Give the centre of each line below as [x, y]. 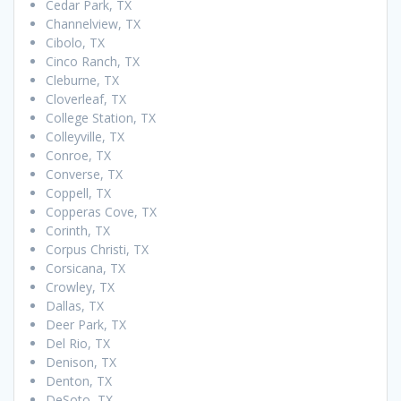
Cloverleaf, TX [86, 98]
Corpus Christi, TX [97, 249]
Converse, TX [84, 174]
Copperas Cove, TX [101, 211]
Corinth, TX [78, 230]
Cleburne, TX [82, 80]
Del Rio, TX [78, 343]
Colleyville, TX [85, 136]
